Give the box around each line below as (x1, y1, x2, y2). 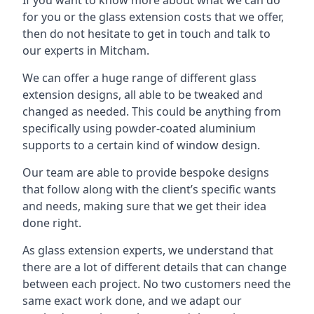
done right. (22, 214, 81, 231)
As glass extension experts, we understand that (22, 242, 273, 258)
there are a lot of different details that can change (22, 259, 287, 275)
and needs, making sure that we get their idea (22, 198, 266, 214)
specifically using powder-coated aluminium (22, 120, 256, 136)
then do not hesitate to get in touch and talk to (22, 25, 271, 41)
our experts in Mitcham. (22, 42, 149, 58)
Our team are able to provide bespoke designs (22, 164, 269, 180)
